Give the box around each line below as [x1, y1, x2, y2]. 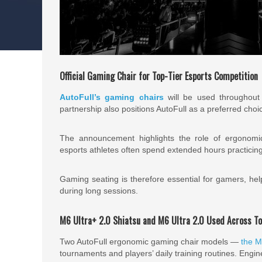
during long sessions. [60, 186, 138, 195]
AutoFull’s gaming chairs [60, 92, 164, 102]
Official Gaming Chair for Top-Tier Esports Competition [60, 69, 258, 83]
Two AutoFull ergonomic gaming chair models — [60, 237, 241, 246]
